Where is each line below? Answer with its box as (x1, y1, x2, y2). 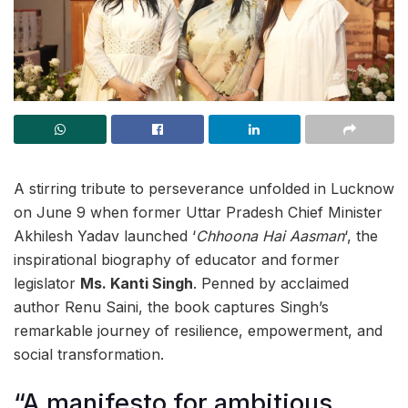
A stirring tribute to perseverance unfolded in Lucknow (14, 179, 394, 198)
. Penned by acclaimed (193, 274, 349, 292)
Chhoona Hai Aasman (196, 227, 344, 245)
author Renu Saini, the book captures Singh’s (14, 298, 329, 316)
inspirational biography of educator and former (14, 250, 340, 269)
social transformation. (14, 345, 164, 363)
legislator (14, 274, 80, 292)
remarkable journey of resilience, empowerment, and (14, 321, 382, 340)
